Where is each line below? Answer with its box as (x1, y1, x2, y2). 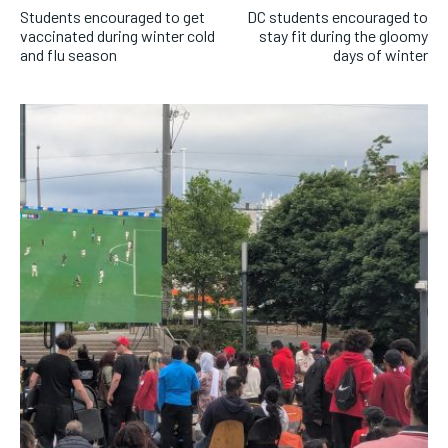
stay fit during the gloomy (258, 26, 428, 46)
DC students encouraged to (246, 7, 428, 27)
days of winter (332, 45, 428, 65)
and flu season (20, 45, 117, 65)
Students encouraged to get (20, 7, 205, 27)
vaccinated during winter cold (20, 26, 215, 46)
